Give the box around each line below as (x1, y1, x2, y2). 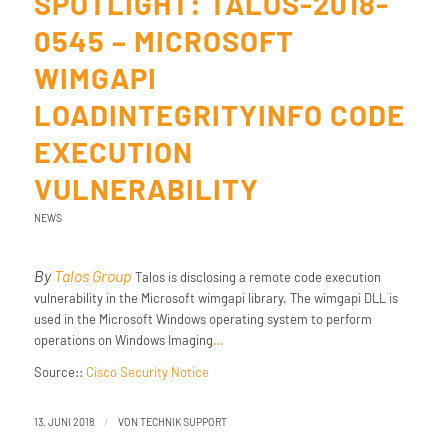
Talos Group (53, 266, 132, 286)
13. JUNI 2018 (33, 415, 94, 429)
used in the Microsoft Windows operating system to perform (33, 311, 372, 328)
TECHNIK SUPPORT (139, 415, 227, 429)
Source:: (33, 364, 86, 381)
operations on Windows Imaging (33, 332, 213, 349)
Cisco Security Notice (85, 364, 209, 381)
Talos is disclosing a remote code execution (131, 269, 381, 286)
